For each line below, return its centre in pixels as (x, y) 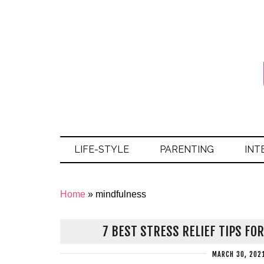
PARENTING (187, 149)
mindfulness (121, 194)
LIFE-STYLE (102, 149)
